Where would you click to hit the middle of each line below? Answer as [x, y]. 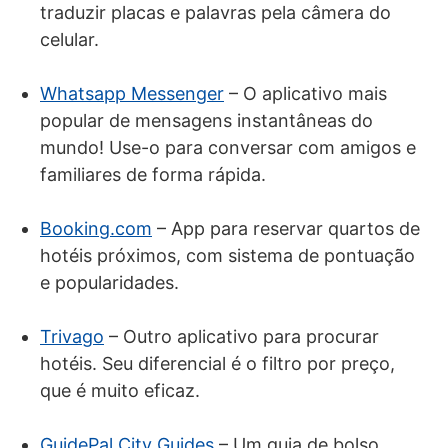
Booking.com [96, 228]
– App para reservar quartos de [286, 228]
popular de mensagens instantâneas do [206, 120]
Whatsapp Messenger [132, 93]
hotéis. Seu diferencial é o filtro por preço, [217, 363]
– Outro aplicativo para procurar [241, 336]
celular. [69, 39]
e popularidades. [109, 282]
